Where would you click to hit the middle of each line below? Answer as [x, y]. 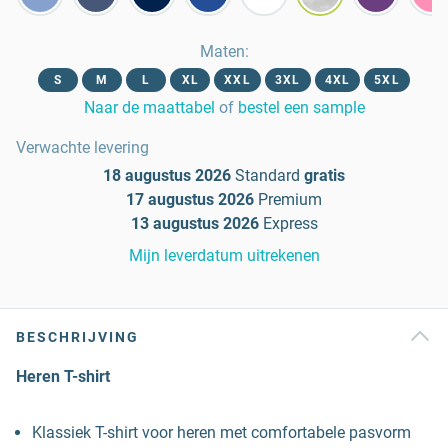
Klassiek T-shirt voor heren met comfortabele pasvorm [221, 432]
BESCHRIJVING [77, 337]
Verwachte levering [82, 147]
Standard [267, 175]
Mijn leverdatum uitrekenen [224, 255]
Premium [290, 199]
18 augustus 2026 [167, 175]
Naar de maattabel [149, 107]
